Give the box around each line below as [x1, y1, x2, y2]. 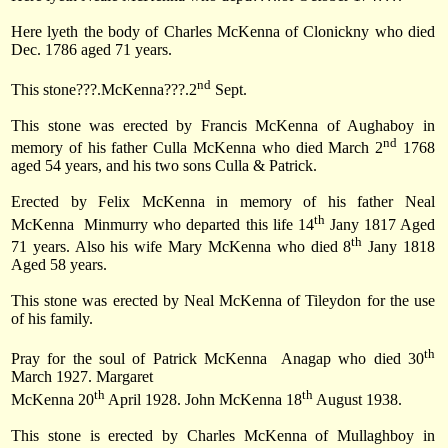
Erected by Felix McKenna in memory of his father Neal [11, 193, 435, 211]
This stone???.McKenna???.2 [11, 80, 197, 98]
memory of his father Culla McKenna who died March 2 [11, 139, 384, 157]
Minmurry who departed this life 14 [84, 215, 314, 233]
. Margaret [88, 368, 153, 386]
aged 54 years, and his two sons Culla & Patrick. [11, 157, 317, 175]
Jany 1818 [362, 237, 436, 255]
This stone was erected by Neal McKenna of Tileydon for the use [11, 291, 435, 309]
